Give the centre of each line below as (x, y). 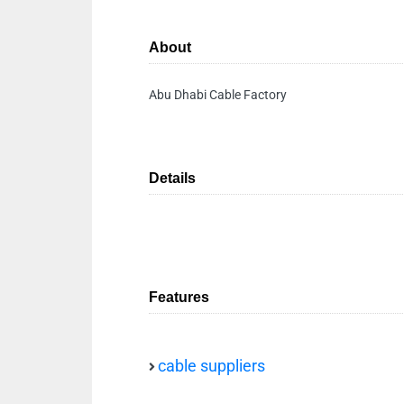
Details (172, 178)
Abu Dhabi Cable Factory (218, 95)
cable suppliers (211, 366)
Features (179, 297)
